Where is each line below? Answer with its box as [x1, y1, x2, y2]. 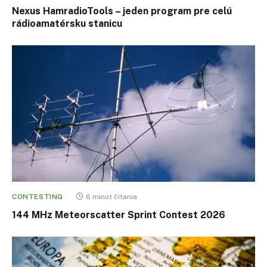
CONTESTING [12, 193, 63, 201]
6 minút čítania [86, 193, 137, 201]
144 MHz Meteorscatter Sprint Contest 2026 [12, 209, 225, 221]
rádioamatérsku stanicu [12, 17, 122, 29]
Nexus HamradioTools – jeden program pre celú [12, 5, 232, 17]
